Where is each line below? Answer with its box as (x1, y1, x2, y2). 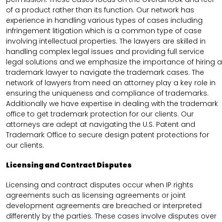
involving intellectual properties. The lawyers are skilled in (6, 36, 206, 47)
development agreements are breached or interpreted (6, 200, 202, 211)
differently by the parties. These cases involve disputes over (6, 211, 217, 221)
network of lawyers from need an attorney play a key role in (6, 78, 216, 88)
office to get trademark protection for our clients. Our (6, 109, 194, 119)
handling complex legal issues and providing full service (6, 47, 204, 57)
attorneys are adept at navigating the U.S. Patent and (6, 119, 195, 130)
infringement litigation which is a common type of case (6, 26, 202, 36)
